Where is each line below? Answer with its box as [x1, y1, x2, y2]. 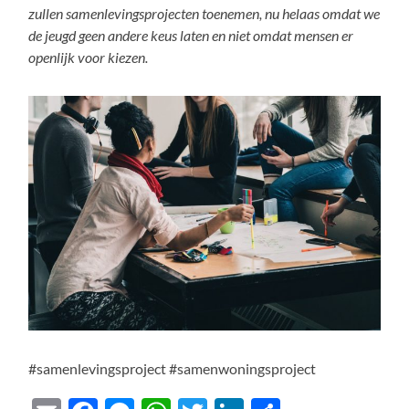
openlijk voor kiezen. [28, 47, 149, 66]
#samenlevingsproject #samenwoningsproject [28, 359, 317, 377]
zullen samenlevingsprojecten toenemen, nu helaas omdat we [28, 4, 381, 22]
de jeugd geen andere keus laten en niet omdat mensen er [28, 26, 354, 44]
